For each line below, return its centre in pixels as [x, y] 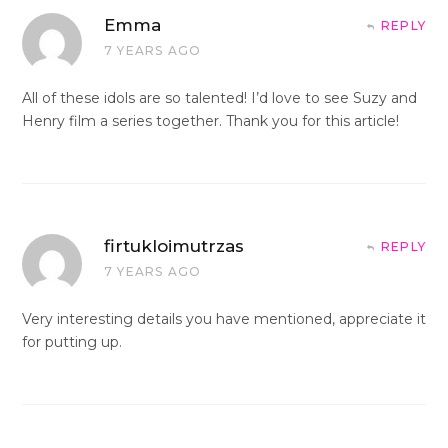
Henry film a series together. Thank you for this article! [210, 120]
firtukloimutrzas [174, 245]
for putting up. [72, 341]
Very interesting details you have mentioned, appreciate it [224, 318]
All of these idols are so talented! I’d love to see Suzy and [219, 97]
